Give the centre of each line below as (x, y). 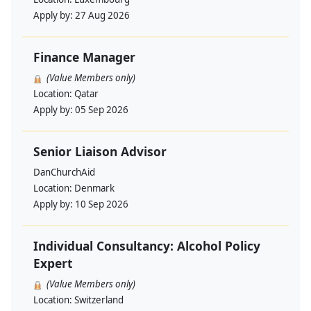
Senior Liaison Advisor (100, 152)
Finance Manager (84, 57)
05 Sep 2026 (102, 110)
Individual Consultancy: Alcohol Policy (147, 246)
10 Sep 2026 (102, 204)
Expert (53, 263)
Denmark (94, 188)
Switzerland (99, 300)
